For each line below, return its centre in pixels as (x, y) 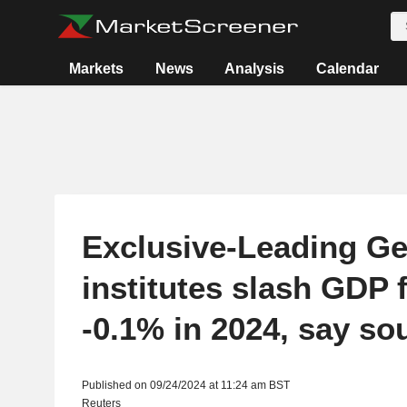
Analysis (255, 69)
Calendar (347, 69)
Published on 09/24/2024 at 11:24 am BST (185, 385)
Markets (97, 69)
